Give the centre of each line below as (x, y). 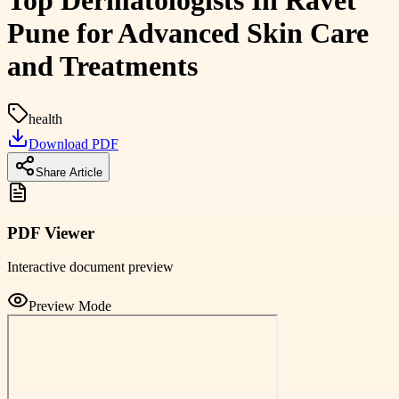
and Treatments (102, 66)
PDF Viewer (51, 232)
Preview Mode (70, 306)
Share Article (69, 172)
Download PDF (73, 143)
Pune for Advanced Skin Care (188, 33)
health (45, 118)
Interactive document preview (90, 267)
